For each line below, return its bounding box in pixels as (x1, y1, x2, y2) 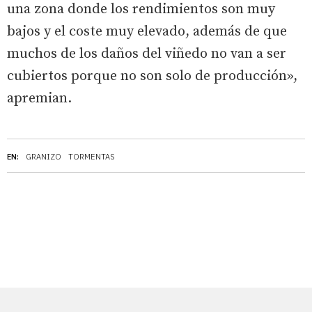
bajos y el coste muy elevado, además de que (7, 22, 287, 40)
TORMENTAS (68, 151, 115, 162)
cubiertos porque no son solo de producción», (7, 67, 297, 85)
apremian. (7, 89, 72, 107)
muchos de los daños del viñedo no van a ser (7, 45, 286, 63)
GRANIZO (26, 151, 61, 162)
